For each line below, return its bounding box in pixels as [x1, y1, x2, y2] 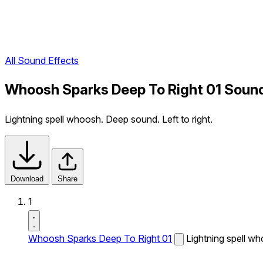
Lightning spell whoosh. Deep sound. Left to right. [5, 113, 213, 125]
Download [11, 174, 43, 183]
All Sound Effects [5, 55, 79, 67]
